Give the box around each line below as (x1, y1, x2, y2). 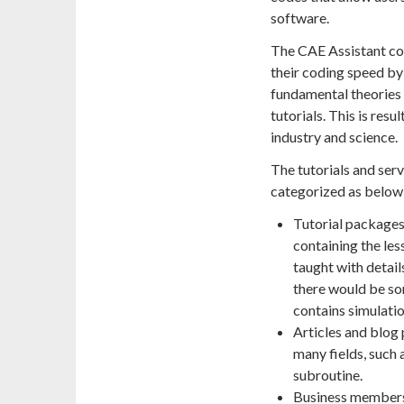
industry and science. (271, 128, 398, 146)
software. (271, 9, 329, 27)
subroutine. (293, 366, 363, 384)
